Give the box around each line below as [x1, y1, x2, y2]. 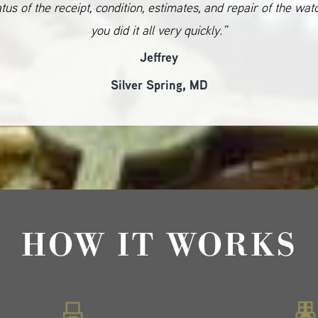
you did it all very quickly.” [91, 22, 228, 38]
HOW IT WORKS [21, 224, 297, 266]
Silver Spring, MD [110, 76, 208, 94]
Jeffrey [140, 48, 179, 66]
